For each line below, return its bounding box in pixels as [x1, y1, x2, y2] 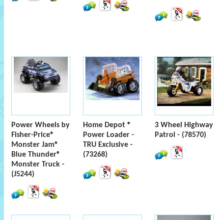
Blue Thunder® [11, 151, 60, 159]
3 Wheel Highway [155, 121, 213, 129]
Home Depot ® [83, 121, 131, 129]
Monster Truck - [11, 161, 64, 168]
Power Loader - [83, 131, 134, 139]
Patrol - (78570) [155, 131, 206, 139]
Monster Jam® [11, 141, 58, 149]
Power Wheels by [11, 121, 70, 129]
